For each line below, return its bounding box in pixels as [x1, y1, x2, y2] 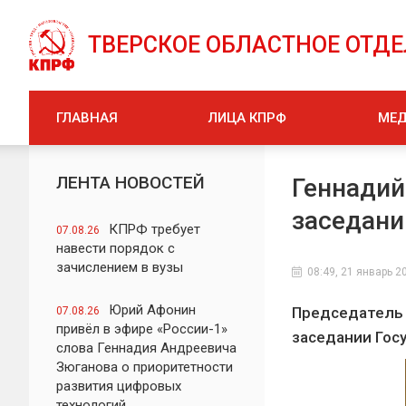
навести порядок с [56, 240, 175, 256]
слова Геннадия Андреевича [56, 340, 237, 356]
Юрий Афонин [109, 302, 196, 318]
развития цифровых [56, 378, 181, 394]
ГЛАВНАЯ [56, 110, 118, 126]
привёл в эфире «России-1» [56, 321, 227, 337]
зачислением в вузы [56, 259, 183, 275]
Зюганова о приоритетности [56, 359, 233, 375]
